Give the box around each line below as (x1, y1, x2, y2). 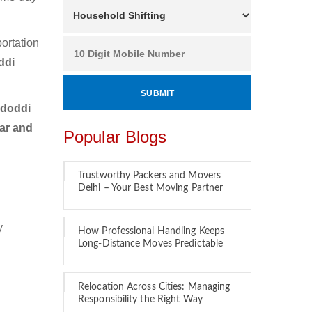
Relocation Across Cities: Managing (78, 282, 231, 292)
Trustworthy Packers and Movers (78, 171, 221, 180)
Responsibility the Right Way (78, 295, 203, 304)
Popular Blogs (63, 127, 167, 146)
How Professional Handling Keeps (78, 226, 225, 236)
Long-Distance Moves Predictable (78, 239, 224, 249)
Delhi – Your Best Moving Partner (78, 183, 224, 193)
